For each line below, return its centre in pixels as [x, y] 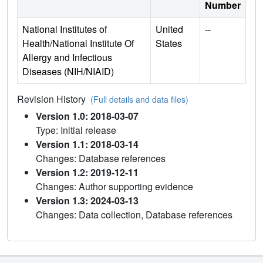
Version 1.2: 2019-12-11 [87, 172]
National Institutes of [65, 29]
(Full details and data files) [139, 99]
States [169, 43]
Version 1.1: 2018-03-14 [87, 144]
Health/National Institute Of [78, 43]
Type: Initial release [76, 130]
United [169, 29]
